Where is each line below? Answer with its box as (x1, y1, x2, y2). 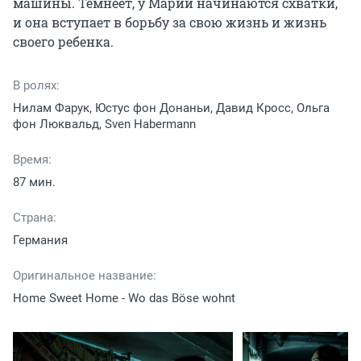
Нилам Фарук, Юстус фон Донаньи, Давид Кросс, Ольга (13, 101, 330, 116)
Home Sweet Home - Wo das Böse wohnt (13, 291, 235, 306)
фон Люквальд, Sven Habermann (13, 117, 196, 132)
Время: (13, 152, 52, 168)
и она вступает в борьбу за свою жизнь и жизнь (13, 14, 326, 31)
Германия (13, 233, 68, 248)
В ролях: (13, 78, 60, 93)
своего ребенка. (13, 33, 114, 51)
